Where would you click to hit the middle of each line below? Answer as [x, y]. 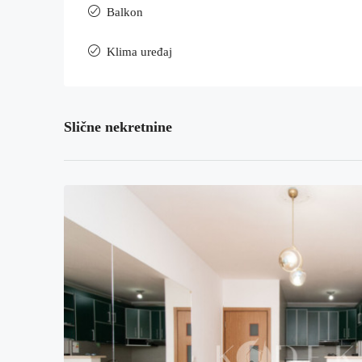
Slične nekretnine [118, 127]
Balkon [125, 12]
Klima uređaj [139, 52]
